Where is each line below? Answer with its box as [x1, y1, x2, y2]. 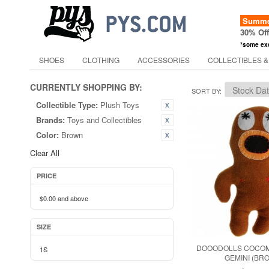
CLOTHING [82, 55, 119, 65]
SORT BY [191, 86, 220, 95]
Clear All [30, 147, 59, 159]
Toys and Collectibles [67, 114, 142, 125]
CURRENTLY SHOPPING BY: [30, 81, 142, 93]
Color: [36, 129, 59, 141]
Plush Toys [100, 99, 139, 110]
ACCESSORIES [138, 55, 190, 65]
